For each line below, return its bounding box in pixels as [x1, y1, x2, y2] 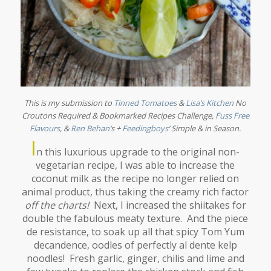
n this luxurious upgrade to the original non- [36, 145, 240, 159]
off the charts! [24, 198, 91, 212]
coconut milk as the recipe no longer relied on [31, 172, 240, 186]
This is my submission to [24, 97, 114, 109]
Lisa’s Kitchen [186, 97, 234, 109]
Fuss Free [215, 110, 249, 122]
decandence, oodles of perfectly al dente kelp [33, 238, 237, 252]
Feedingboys [122, 123, 169, 134]
